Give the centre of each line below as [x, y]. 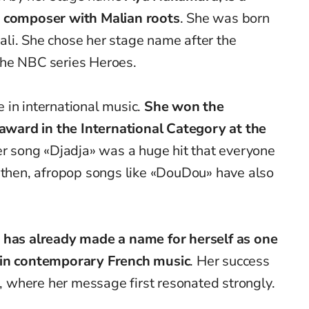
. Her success [230, 261]
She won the [184, 107]
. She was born [225, 19]
